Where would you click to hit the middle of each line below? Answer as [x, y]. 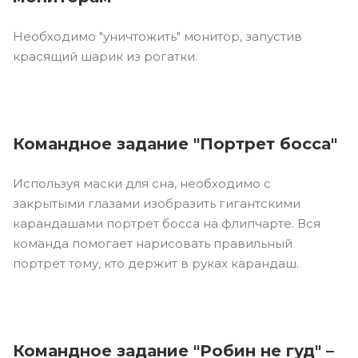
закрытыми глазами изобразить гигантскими [157, 203]
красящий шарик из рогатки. [105, 56]
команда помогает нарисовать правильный [153, 243]
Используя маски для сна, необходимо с [142, 183]
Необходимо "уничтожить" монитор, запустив [157, 36]
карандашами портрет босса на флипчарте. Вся [167, 223]
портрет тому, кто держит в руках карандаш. [156, 263]
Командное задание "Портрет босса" [175, 143]
